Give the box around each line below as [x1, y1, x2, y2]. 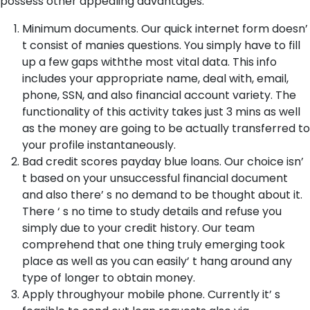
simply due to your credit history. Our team [22, 220, 255, 236]
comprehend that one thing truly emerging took [22, 237, 285, 253]
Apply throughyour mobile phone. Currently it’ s [22, 286, 280, 302]
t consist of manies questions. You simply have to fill [22, 37, 300, 53]
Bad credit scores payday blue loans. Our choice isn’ [22, 154, 304, 170]
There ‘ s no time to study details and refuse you [22, 203, 282, 219]
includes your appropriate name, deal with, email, [22, 71, 289, 86]
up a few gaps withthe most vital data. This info [22, 54, 277, 70]
